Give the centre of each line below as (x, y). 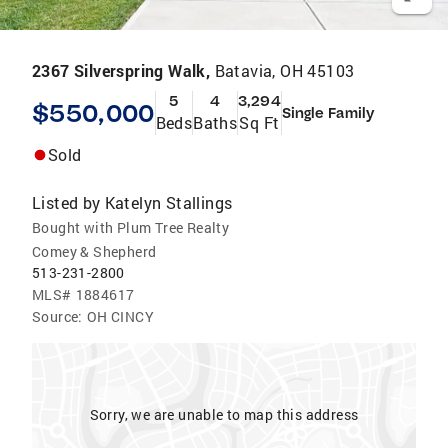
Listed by (66, 202)
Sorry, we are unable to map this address (224, 414)
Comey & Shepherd (94, 251)
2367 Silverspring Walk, (123, 70)
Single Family (327, 113)
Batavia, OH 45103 (284, 70)
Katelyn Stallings (168, 202)
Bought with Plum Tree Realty (131, 227)
